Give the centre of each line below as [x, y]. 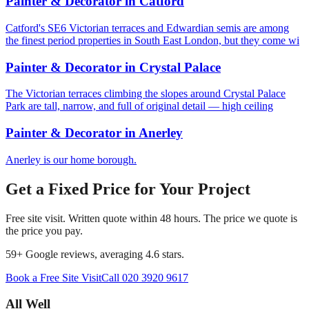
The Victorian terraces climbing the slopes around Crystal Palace [146, 94]
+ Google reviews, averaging [80, 254]
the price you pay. [44, 230]
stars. [172, 254]
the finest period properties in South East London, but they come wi [152, 40]
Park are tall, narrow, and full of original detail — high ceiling [139, 106]
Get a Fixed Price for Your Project [128, 189]
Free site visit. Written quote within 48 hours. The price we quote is [151, 218]
